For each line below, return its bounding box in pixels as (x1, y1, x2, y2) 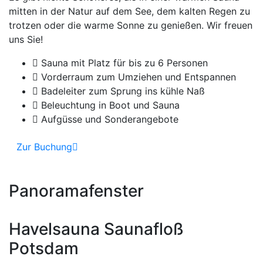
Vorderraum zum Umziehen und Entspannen (38, 71, 236, 83)
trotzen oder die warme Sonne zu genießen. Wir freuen (9, 19, 252, 32)
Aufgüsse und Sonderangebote (38, 113, 178, 126)
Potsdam (9, 238, 79, 259)
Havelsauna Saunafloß (9, 219, 184, 240)
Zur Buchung (16, 141, 72, 153)
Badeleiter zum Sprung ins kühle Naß (38, 85, 205, 97)
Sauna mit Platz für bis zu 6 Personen (38, 57, 208, 69)
